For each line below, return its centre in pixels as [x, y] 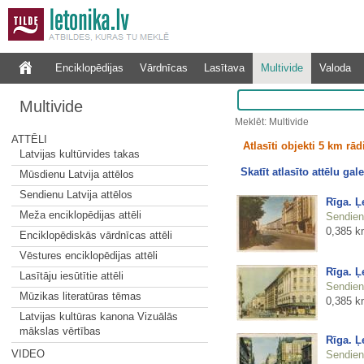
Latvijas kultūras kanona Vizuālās [98, 316]
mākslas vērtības [60, 331]
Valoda [335, 68]
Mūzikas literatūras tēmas [80, 296]
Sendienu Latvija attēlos [76, 195]
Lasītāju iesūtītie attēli [71, 276]
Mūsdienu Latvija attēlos [76, 174]
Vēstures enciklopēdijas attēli [88, 256]
